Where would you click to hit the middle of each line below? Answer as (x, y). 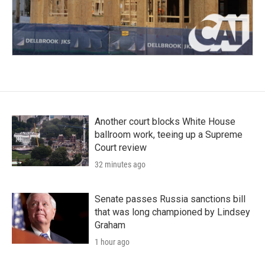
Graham (110, 225)
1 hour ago (112, 242)
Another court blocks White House (165, 121)
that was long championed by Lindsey (172, 212)
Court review (121, 147)
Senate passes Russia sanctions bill (170, 199)
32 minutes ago (120, 164)
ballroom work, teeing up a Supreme (169, 134)
